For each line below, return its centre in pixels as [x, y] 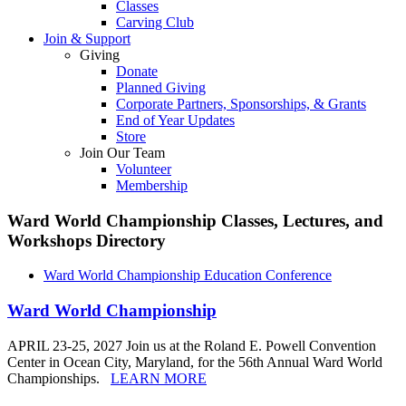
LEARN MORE [159, 378]
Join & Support [87, 39]
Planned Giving [161, 87]
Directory [129, 240]
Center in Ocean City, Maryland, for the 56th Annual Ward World [195, 362]
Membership [152, 185]
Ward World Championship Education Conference [188, 275]
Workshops [49, 240]
